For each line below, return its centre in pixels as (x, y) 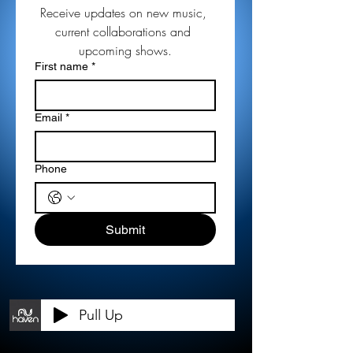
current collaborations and (123, 31)
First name (61, 66)
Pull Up (101, 315)
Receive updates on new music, (123, 12)
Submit (125, 229)
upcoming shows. (125, 50)
